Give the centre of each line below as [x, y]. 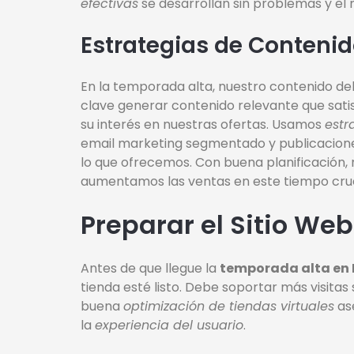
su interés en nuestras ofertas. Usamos [203, 125]
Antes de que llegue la [150, 269]
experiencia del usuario [169, 326]
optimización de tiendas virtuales [229, 307]
